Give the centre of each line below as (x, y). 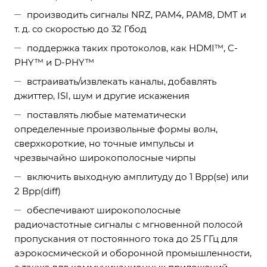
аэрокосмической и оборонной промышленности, (133, 253)
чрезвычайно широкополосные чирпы (105, 158)
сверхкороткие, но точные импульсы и (104, 143)
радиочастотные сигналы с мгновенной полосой (128, 224)
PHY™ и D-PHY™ (54, 62)
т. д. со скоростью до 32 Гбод (80, 29)
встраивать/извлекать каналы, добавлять (122, 81)
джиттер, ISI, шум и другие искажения (102, 96)
